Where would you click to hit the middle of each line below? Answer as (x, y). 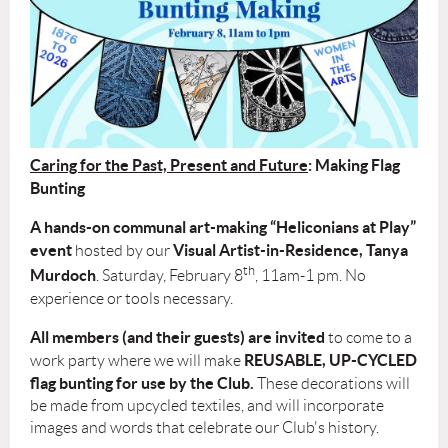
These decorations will (332, 383)
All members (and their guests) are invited (177, 336)
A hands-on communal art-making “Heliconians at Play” (223, 227)
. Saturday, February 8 (169, 276)
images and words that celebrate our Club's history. (204, 427)
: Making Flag (354, 165)
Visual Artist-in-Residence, (268, 250)
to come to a (368, 337)
